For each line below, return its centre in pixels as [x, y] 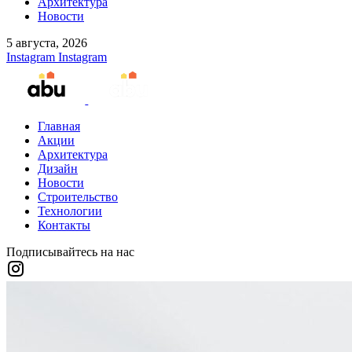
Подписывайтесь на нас [70, 252]
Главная [59, 126]
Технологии [70, 211]
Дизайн [58, 169]
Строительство [78, 197]
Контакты [64, 225]
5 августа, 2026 [47, 43]
